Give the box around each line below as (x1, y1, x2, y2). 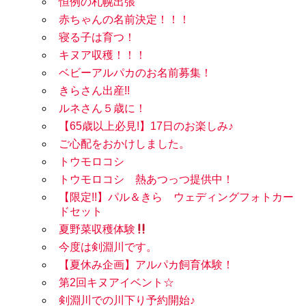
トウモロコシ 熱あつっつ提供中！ (59, 173, 234, 186)
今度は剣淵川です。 (59, 241, 157, 253)
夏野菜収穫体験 (59, 223, 135, 236)
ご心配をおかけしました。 (59, 138, 190, 150)
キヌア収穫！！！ (59, 49, 146, 61)
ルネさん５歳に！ (59, 102, 146, 115)
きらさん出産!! (59, 85, 130, 97)
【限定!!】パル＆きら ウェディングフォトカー (59, 191, 294, 204)
